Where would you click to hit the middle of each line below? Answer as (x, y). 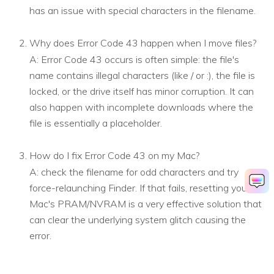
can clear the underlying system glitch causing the (138, 219)
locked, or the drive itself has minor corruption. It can (142, 91)
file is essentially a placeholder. (96, 123)
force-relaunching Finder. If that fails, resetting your (140, 187)
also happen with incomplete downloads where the (141, 107)
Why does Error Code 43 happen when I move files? (143, 43)
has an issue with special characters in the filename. (143, 10)
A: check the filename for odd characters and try (134, 172)
